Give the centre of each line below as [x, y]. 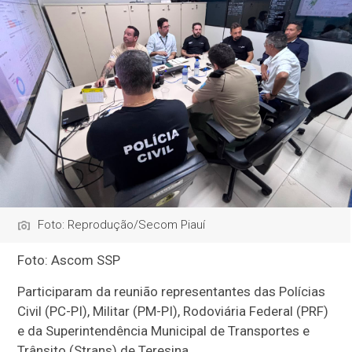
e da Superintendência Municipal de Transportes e [164, 331]
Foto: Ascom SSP [69, 260]
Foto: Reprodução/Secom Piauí [122, 225]
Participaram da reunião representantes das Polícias [172, 292]
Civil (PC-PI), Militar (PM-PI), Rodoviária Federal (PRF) [173, 312]
